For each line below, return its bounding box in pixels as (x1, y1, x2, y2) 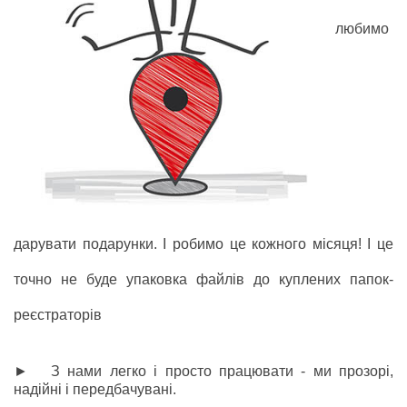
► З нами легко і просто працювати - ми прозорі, (14, 362, 393, 379)
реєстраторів (14, 306, 102, 323)
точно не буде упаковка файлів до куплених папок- (14, 271, 393, 287)
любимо (335, 20, 389, 36)
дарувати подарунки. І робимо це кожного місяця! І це (14, 235, 393, 252)
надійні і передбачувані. (14, 381, 176, 397)
